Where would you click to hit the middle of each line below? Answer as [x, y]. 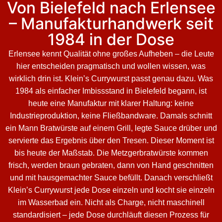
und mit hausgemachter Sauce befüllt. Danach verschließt [111, 178]
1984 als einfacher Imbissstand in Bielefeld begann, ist [111, 91]
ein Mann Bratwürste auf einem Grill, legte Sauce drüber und [111, 128]
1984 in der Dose [111, 40]
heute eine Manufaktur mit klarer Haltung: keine [111, 104]
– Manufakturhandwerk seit [111, 24]
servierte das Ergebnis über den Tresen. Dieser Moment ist [111, 141]
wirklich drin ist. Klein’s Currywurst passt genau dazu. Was [111, 79]
